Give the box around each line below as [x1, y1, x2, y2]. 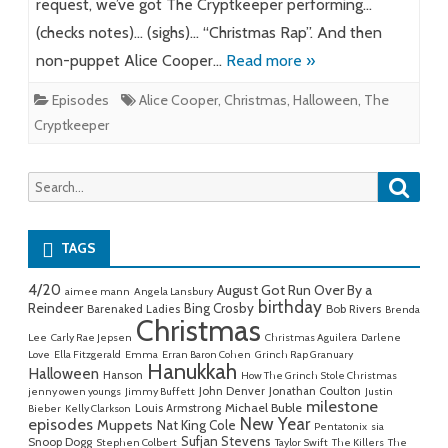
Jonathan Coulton [269, 384, 361, 399]
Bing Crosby [184, 300, 254, 317]
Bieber [28, 402, 61, 416]
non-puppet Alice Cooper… [36, 51, 226, 71]
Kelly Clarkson [65, 402, 131, 416]
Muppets [97, 416, 153, 435]
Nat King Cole [157, 417, 236, 434]
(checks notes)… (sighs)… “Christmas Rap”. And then [36, 23, 382, 43]
